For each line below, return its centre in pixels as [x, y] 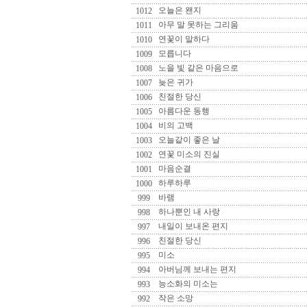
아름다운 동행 [183, 111]
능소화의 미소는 [187, 284]
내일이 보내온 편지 [192, 226]
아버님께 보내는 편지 [196, 269]
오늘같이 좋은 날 [188, 140]
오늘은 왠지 [179, 10]
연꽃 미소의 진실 [188, 154]
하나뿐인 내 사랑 [188, 212]
